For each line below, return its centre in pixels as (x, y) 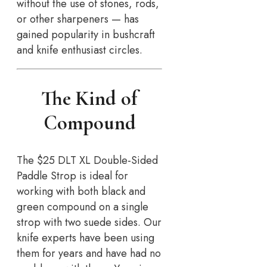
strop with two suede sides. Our (89, 222)
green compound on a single (83, 207)
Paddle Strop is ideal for (72, 176)
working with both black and (81, 191)
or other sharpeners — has (78, 19)
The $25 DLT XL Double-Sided (87, 160)
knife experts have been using (86, 237)
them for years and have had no (89, 253)
